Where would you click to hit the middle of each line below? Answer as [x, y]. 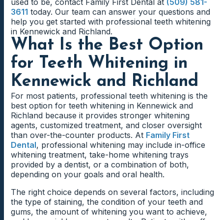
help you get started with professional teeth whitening [111, 22]
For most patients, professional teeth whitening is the [109, 96]
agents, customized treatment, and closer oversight [106, 125]
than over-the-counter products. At [78, 135]
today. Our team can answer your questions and [119, 12]
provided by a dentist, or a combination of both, [100, 165]
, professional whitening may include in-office [121, 145]
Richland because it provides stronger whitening [100, 116]
